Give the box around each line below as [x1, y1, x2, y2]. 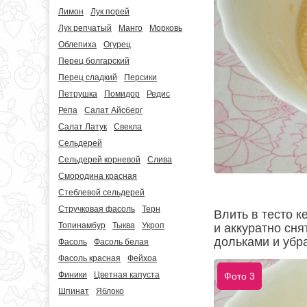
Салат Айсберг [84, 106, 143, 115]
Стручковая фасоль [58, 204, 135, 214]
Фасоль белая [94, 237, 149, 247]
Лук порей [90, 7, 130, 16]
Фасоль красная [58, 254, 121, 263]
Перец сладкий [58, 73, 117, 82]
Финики [58, 270, 87, 280]
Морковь [149, 23, 182, 33]
